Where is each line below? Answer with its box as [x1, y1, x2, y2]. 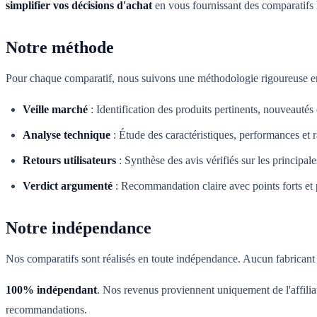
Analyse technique [23, 129, 110, 142]
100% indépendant [6, 284, 97, 296]
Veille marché [23, 103, 88, 116]
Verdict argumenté [23, 180, 113, 192]
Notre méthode [6, 38, 114, 57]
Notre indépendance [6, 219, 151, 238]
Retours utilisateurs [23, 154, 116, 167]
